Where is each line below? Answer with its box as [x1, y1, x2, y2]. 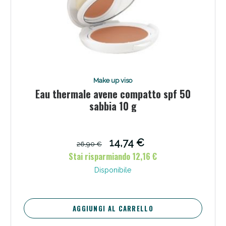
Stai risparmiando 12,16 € [69, 150, 157, 162]
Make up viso [93, 76, 133, 84]
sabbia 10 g [89, 98, 137, 114]
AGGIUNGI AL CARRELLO [72, 203, 153, 213]
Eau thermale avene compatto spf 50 [35, 86, 191, 101]
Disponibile [94, 165, 132, 174]
